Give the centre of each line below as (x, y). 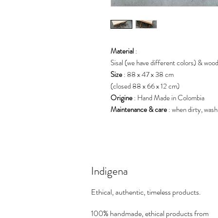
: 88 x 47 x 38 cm (148, 74)
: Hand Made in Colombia (168, 98)
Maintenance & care (139, 109)
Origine (121, 98)
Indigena (109, 171)
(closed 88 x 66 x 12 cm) (145, 86)
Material (122, 51)
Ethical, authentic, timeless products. (146, 192)
